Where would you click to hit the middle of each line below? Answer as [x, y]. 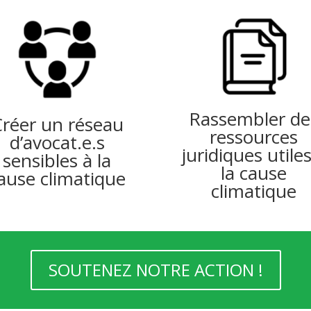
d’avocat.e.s [57, 142]
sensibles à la [57, 160]
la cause [254, 173]
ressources [254, 136]
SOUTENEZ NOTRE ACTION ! [155, 269]
